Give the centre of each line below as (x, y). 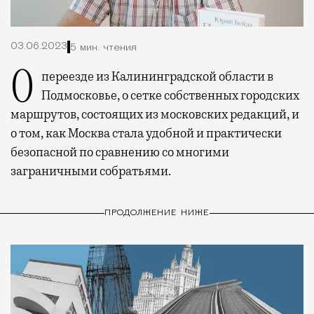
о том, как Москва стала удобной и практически (146, 134)
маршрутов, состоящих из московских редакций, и (155, 115)
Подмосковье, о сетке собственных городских (170, 96)
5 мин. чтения (103, 48)
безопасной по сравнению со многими (120, 152)
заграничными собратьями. (91, 171)
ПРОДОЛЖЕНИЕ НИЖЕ (157, 213)
